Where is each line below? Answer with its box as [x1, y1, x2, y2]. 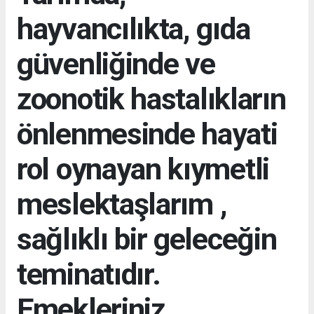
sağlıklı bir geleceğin [17, 221, 277, 257]
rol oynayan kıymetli [17, 151, 270, 186]
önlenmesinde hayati [17, 116, 278, 151]
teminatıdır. [17, 256, 161, 292]
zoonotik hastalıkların [17, 81, 286, 116]
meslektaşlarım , [17, 186, 227, 221]
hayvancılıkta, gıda [17, 11, 250, 46]
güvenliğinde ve [17, 46, 215, 81]
